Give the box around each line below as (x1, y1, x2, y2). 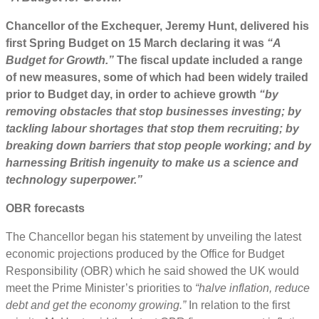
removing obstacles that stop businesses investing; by (6, 105, 301, 117)
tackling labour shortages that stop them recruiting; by (6, 122, 299, 135)
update (172, 53, 209, 66)
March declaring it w (141, 36, 251, 49)
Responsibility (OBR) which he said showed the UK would (6, 264, 299, 277)
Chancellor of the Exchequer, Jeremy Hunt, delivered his (6, 19, 309, 32)
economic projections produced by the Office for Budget (6, 247, 284, 260)
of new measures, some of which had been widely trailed (6, 70, 308, 83)
